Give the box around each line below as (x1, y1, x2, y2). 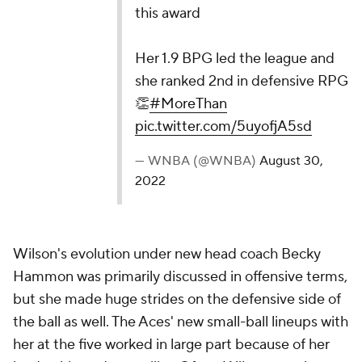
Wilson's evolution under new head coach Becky (13, 245, 321, 263)
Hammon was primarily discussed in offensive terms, (13, 267, 347, 286)
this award (134, 4, 200, 23)
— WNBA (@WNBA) (134, 153, 259, 169)
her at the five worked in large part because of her (13, 335, 330, 354)
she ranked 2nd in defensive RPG (134, 72, 348, 90)
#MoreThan (149, 95, 227, 113)
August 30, (259, 153, 323, 169)
